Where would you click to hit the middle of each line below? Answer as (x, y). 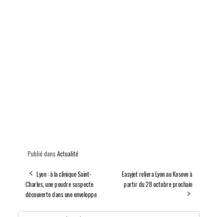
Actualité (68, 153)
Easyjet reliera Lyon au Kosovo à (157, 173)
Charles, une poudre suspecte (59, 184)
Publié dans (42, 153)
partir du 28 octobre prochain (158, 184)
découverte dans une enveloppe (61, 194)
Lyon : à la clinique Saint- (64, 173)
